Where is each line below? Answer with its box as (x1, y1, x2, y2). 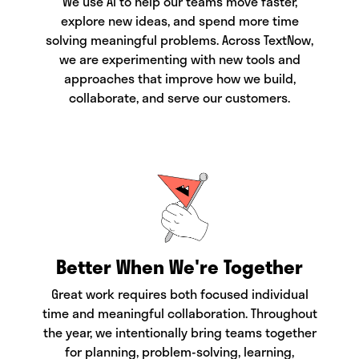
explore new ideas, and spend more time (60, 10, 299, 30)
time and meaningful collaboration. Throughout (42, 303, 317, 324)
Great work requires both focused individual (50, 284, 309, 305)
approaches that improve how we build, (63, 67, 296, 88)
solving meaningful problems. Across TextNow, (46, 29, 313, 50)
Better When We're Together (56, 255, 303, 280)
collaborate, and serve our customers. (69, 87, 290, 107)
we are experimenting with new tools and (58, 48, 301, 69)
